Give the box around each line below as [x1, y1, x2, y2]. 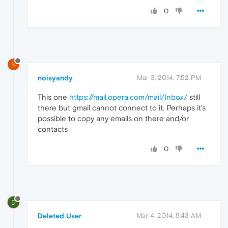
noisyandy [38, 74, 73, 82]
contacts [38, 125, 68, 134]
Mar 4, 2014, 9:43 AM [136, 211, 201, 219]
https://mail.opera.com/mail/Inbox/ [69, 93, 187, 102]
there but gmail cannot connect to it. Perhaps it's [38, 103, 206, 112]
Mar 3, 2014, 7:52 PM [137, 74, 201, 82]
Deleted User [38, 211, 81, 220]
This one [38, 93, 69, 102]
